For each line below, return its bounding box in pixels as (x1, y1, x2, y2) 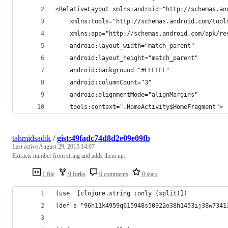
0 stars (140, 170, 158, 178)
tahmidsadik (12, 133, 51, 142)
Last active (12, 142, 39, 150)
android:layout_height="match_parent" (55, 54, 198, 62)
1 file (41, 170, 54, 178)
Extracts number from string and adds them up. (12, 152, 125, 159)
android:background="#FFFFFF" (55, 66, 169, 74)
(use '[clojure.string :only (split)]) (55, 189, 187, 197)
